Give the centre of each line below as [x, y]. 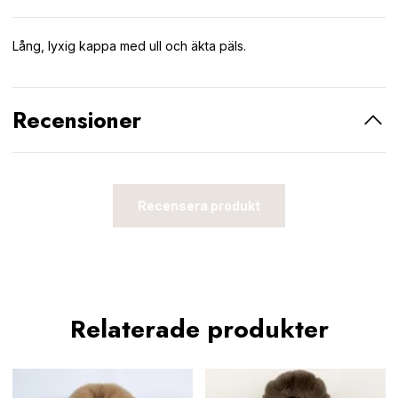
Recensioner [77, 120]
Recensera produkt [199, 206]
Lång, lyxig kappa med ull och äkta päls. [129, 46]
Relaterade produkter [199, 329]
